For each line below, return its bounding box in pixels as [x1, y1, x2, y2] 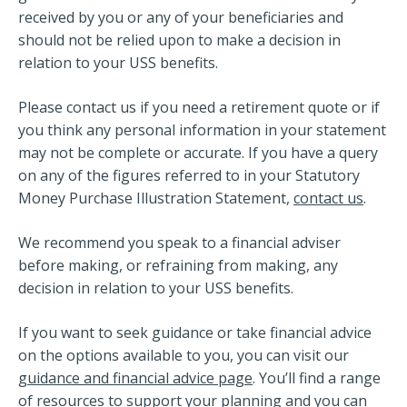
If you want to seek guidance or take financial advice [18, 323, 372, 342]
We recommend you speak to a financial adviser [18, 233, 341, 253]
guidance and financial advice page [18, 368, 253, 388]
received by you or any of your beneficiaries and [18, 7, 343, 27]
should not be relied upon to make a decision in [18, 30, 341, 50]
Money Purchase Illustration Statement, [18, 188, 293, 208]
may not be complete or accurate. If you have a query [18, 143, 378, 163]
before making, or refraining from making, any [18, 255, 338, 275]
